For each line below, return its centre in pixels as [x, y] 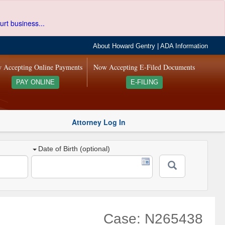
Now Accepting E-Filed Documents [144, 67]
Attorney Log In [99, 122]
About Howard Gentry [124, 46]
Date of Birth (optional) [74, 149]
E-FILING [144, 82]
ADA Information [184, 46]
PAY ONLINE [35, 82]
